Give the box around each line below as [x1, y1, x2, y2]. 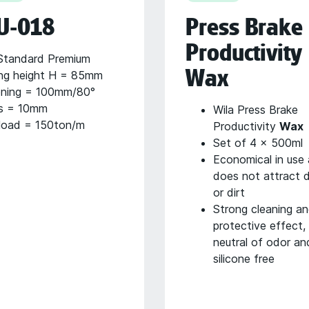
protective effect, [213, 219, 306, 232]
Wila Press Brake [213, 103, 298, 117]
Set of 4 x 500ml [213, 136, 303, 150]
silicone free [213, 252, 275, 266]
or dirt [213, 186, 245, 199]
